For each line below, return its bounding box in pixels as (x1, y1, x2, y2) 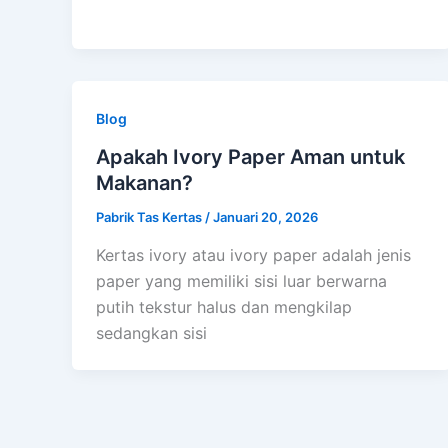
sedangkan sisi (96, 322, 207, 343)
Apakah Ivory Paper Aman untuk (96, 144, 405, 169)
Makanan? (96, 170, 193, 195)
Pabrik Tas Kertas (96, 208, 205, 225)
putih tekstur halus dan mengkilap (96, 296, 352, 317)
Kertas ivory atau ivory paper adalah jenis (96, 244, 411, 265)
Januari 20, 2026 (213, 208, 318, 225)
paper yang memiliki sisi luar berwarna (96, 270, 387, 291)
